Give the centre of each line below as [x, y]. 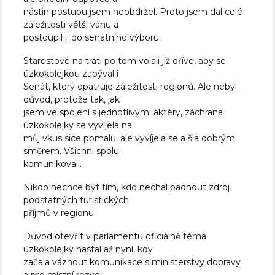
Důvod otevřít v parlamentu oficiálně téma [115, 236]
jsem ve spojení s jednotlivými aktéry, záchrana [123, 113]
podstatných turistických [76, 200]
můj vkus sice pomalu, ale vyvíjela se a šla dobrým [130, 138]
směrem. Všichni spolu [72, 151]
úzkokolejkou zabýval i [71, 74]
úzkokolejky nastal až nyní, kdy [88, 249]
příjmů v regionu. [60, 213]
